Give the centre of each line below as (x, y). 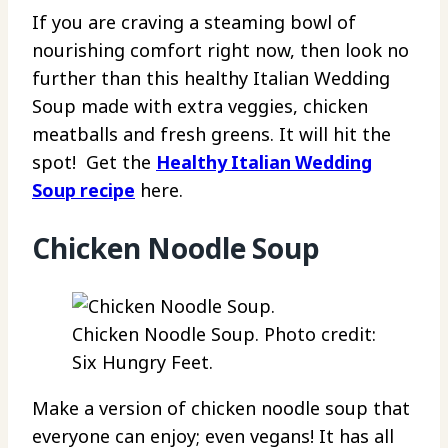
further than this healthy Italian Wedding (211, 77)
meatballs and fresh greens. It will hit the (211, 133)
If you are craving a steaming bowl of (194, 21)
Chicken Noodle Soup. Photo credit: (224, 334)
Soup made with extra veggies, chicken (200, 105)
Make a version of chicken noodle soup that (221, 408)
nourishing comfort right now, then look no (220, 49)
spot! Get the (94, 161)
